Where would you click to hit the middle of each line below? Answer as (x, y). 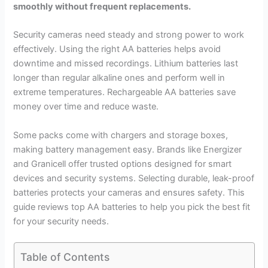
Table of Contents (65, 257)
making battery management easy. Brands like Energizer (128, 149)
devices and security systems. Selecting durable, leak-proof (134, 178)
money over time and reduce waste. (86, 107)
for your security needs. (61, 221)
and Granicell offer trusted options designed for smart (123, 164)
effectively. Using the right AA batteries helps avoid (117, 49)
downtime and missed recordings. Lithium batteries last (126, 64)
